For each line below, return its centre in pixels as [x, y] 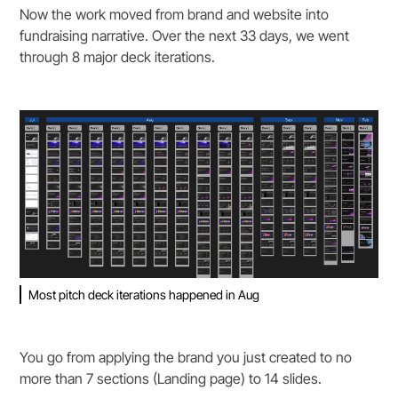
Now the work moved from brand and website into [175, 15]
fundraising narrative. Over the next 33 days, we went [185, 36]
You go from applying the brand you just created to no [186, 357]
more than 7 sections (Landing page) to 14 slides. [171, 378]
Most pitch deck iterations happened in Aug [144, 294]
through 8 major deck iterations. [118, 57]
